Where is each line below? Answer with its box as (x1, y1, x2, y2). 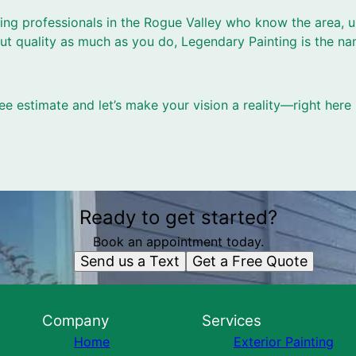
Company (42, 311, 110, 330)
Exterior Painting (233, 334, 334, 350)
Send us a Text (80, 253, 180, 269)
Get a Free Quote (192, 253, 308, 269)
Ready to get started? (79, 206, 277, 229)
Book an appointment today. (92, 234, 264, 250)
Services (201, 311, 261, 330)
